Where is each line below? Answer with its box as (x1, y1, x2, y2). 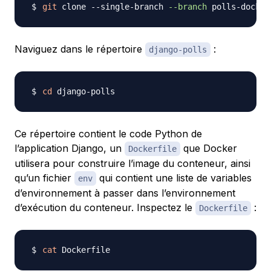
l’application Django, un (15, 142, 125, 155)
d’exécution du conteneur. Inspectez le (15, 201, 195, 214)
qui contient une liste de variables (96, 172, 252, 184)
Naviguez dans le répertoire (15, 43, 145, 56)
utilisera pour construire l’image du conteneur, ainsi (15, 157, 250, 170)
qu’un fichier (15, 172, 74, 184)
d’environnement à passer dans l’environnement (15, 187, 235, 200)
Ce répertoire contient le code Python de (15, 128, 202, 140)
